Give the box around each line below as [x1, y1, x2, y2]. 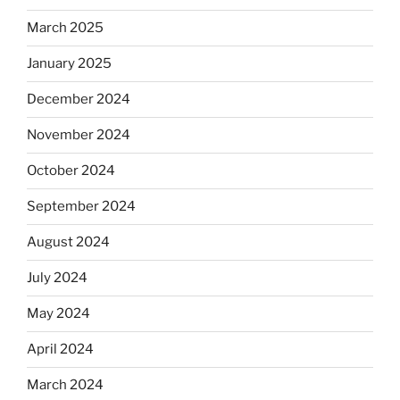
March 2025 [27, 20, 104, 37]
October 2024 [27, 162, 115, 179]
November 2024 [27, 127, 130, 144]
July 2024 [27, 270, 87, 287]
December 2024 [27, 91, 130, 108]
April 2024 [27, 341, 94, 358]
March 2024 [27, 377, 104, 394]
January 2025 [27, 55, 112, 72]
